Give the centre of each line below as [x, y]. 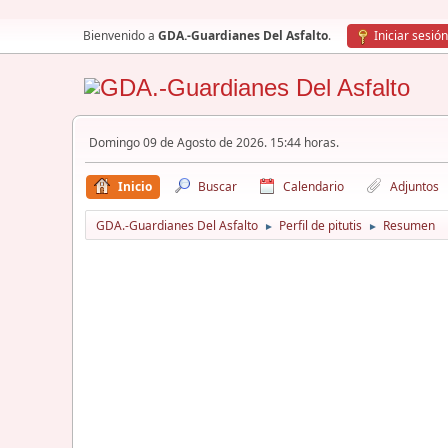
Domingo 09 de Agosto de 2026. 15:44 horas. [214, 142]
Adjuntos [414, 186]
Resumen [409, 225]
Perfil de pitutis [320, 225]
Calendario [313, 186]
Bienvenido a [120, 35]
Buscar [217, 186]
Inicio [135, 186]
